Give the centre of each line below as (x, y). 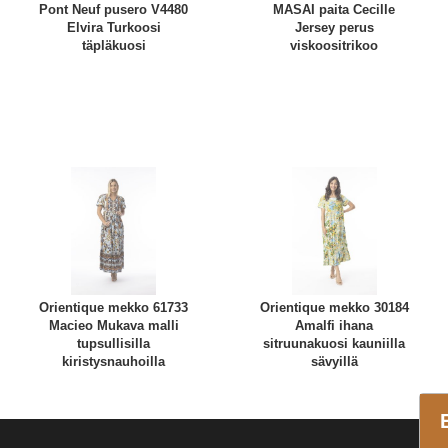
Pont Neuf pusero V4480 (114, 10)
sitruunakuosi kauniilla (334, 343)
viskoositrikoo (334, 46)
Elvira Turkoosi (113, 28)
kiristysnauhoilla (114, 361)
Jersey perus (334, 28)
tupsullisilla (114, 343)
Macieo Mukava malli (113, 325)
